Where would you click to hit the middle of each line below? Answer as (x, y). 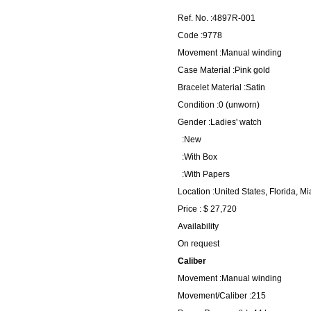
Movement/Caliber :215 (222, 295)
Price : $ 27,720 (207, 209)
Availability (198, 226)
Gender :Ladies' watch (220, 122)
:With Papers (204, 174)
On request (199, 243)
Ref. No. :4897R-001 (217, 18)
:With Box (197, 157)
